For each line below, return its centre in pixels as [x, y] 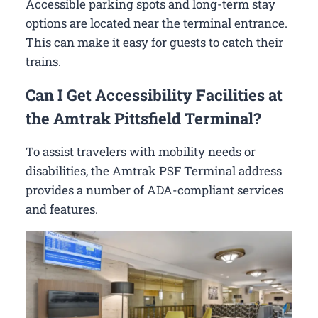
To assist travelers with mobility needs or [141, 151]
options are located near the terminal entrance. [157, 23]
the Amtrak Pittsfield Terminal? [143, 118]
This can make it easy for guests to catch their [154, 42]
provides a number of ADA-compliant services [154, 190]
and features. [62, 209]
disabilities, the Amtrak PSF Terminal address [154, 170]
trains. [43, 61]
